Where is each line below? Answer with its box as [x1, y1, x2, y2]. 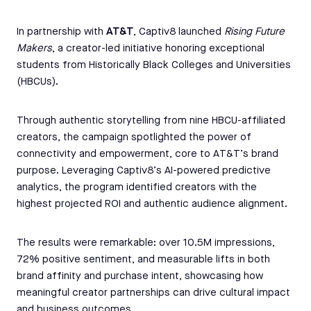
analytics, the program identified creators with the [17, 182, 257, 193]
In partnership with [17, 26, 106, 37]
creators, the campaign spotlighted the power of [17, 132, 251, 143]
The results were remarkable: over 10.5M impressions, [17, 237, 275, 249]
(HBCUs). [17, 76, 58, 87]
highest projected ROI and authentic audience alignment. [17, 199, 287, 210]
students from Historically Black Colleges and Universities [17, 60, 291, 71]
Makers [17, 43, 52, 54]
